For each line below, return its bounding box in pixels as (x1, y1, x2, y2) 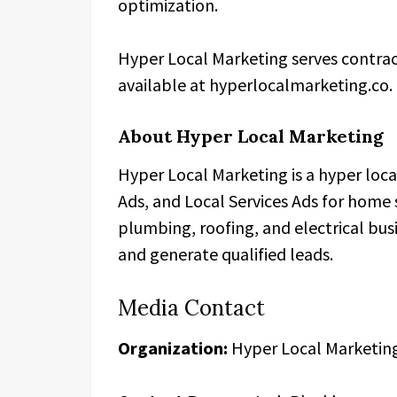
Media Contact (118, 294, 265, 322)
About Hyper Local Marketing (118, 125, 384, 147)
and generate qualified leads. (118, 243, 333, 265)
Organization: (118, 337, 228, 359)
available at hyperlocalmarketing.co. (118, 74, 393, 96)
